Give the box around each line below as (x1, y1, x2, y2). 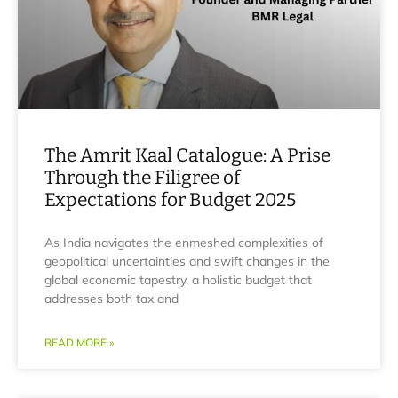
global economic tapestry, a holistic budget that (44, 272, 312, 288)
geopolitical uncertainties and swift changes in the (44, 253, 330, 269)
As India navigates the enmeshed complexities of (44, 235, 323, 251)
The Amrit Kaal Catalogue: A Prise (44, 144, 330, 167)
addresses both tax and (44, 291, 179, 306)
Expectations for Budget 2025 (44, 188, 296, 211)
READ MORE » (44, 336, 114, 349)
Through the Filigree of (44, 166, 240, 189)
